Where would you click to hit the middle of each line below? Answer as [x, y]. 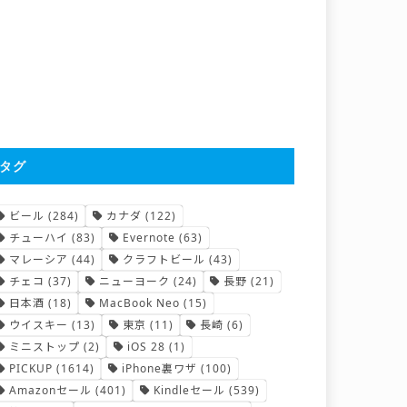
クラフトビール [164, 260]
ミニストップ [45, 347]
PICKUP [31, 369]
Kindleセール [189, 391]
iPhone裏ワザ [159, 369]
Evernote [149, 238]
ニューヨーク [134, 282]
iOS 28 [146, 347]
